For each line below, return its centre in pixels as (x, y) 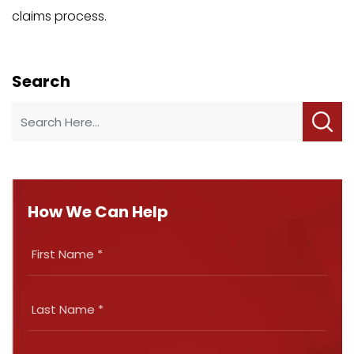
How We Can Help (98, 212)
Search (41, 82)
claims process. (59, 17)
